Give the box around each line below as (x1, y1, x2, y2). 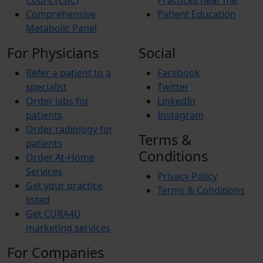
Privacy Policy (157, 170, 217, 183)
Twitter (157, 80, 189, 93)
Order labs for (26, 95, 89, 107)
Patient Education (157, 8, 236, 21)
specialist (26, 80, 67, 93)
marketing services (26, 221, 110, 234)
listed (26, 193, 50, 206)
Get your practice (26, 179, 103, 192)
